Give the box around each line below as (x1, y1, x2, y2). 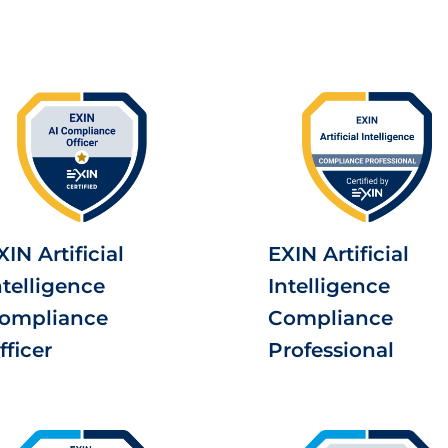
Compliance (268, 306, 393, 330)
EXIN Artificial (268, 242, 409, 266)
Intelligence (268, 274, 390, 298)
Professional (268, 338, 394, 362)
